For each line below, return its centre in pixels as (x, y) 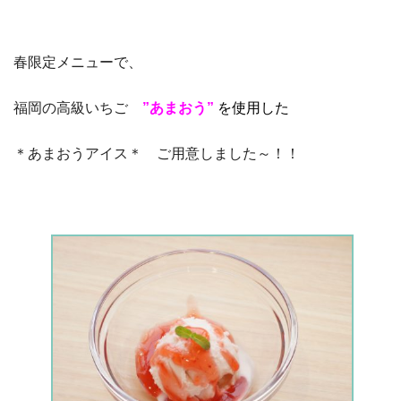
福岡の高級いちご (77, 107)
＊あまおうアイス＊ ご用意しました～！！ (156, 153)
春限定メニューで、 (77, 62)
